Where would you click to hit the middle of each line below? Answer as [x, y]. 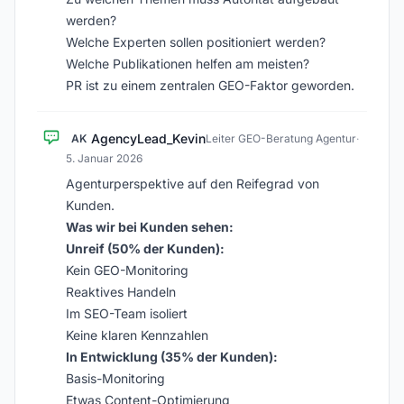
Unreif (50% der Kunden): [145, 248]
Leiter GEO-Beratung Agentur [281, 138]
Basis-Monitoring [115, 378]
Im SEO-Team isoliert [127, 313]
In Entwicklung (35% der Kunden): [172, 357]
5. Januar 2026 [104, 158]
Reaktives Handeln [121, 292]
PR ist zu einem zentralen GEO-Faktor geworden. [210, 85]
